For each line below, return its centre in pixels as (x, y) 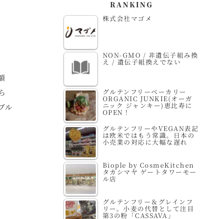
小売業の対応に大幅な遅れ (145, 142)
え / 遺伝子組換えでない (142, 62)
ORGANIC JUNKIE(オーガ (147, 98)
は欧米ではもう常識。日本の (149, 135)
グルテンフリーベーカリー (144, 91)
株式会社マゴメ (127, 18)
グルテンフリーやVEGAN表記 (151, 128)
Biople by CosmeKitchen (148, 165)
